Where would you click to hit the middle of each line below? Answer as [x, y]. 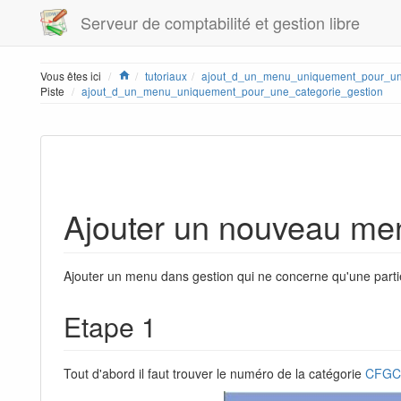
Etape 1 [110, 327]
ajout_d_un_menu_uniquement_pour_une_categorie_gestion [232, 91]
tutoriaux [166, 76]
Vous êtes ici [72, 76]
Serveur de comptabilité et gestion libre [220, 22]
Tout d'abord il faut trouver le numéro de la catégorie [214, 374]
